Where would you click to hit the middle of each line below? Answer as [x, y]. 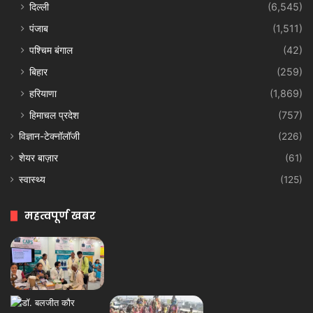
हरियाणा [43, 94]
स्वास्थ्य [32, 180]
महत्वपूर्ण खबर [60, 216]
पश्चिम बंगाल [51, 50]
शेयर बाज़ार [38, 158]
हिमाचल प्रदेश [54, 115]
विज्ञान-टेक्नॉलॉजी [49, 137]
